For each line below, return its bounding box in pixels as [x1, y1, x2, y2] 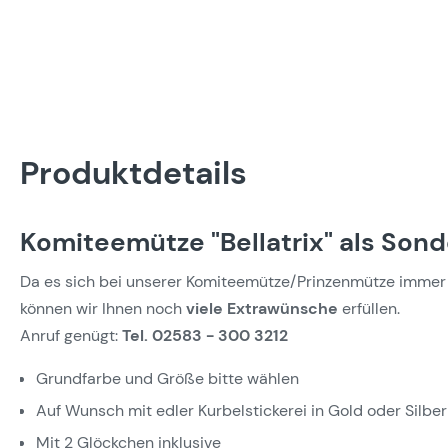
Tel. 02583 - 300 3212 [122, 325, 288, 346]
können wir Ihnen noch [20, 298, 186, 319]
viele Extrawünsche [186, 298, 338, 319]
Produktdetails [20, 152, 247, 194]
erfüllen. [338, 298, 400, 319]
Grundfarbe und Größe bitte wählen [36, 368, 299, 389]
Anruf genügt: [20, 325, 122, 346]
